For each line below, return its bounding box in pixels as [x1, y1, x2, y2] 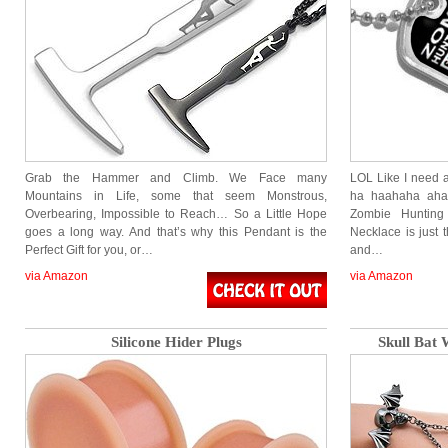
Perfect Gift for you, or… [25, 243, 153, 257]
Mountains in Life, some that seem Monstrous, [25, 189, 327, 203]
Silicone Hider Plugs [110, 334, 242, 350]
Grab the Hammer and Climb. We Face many [25, 171, 327, 185]
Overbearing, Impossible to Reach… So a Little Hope [25, 207, 327, 221]
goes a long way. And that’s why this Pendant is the [25, 225, 327, 239]
